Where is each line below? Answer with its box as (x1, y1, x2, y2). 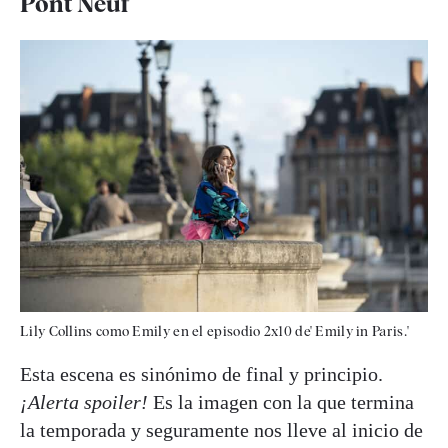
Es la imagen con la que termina (148, 390, 414, 413)
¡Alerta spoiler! (20, 390, 148, 413)
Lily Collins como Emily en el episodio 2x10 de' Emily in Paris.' (20, 322, 410, 339)
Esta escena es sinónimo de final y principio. (20, 362, 383, 385)
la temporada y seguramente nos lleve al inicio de (20, 418, 423, 441)
